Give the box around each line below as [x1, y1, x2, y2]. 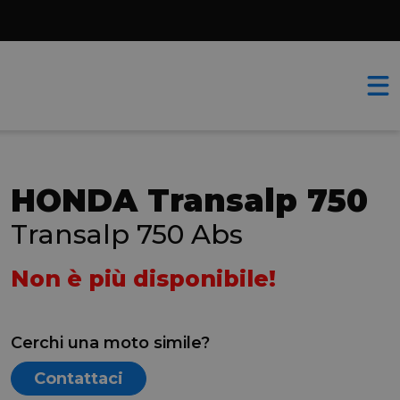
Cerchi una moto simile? [11, 333, 210, 353]
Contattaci [34, 369, 123, 388]
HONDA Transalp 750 [11, 181, 368, 220]
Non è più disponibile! [11, 265, 276, 292]
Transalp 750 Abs [11, 218, 243, 251]
